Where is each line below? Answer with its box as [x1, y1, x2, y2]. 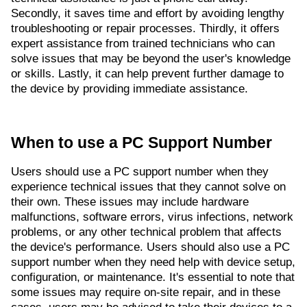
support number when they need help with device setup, [11, 256, 295, 269]
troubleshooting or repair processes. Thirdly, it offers [11, 22, 280, 36]
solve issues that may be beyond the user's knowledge [11, 52, 291, 66]
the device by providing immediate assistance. [11, 82, 248, 96]
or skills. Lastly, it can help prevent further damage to [11, 67, 284, 81]
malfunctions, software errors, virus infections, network [11, 210, 293, 224]
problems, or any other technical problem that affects [11, 225, 282, 239]
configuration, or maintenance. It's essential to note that [11, 271, 295, 284]
